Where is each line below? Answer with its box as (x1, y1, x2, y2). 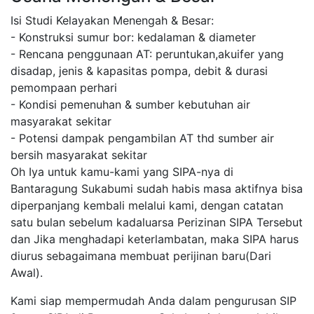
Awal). (11, 266, 43, 280)
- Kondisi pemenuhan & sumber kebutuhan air (11, 97, 250, 112)
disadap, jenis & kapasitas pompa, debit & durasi (11, 64, 268, 78)
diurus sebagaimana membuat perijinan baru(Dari (11, 249, 271, 264)
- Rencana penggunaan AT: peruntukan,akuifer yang (11, 47, 284, 62)
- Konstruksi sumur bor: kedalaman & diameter (11, 30, 256, 45)
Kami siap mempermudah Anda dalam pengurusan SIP (11, 294, 296, 308)
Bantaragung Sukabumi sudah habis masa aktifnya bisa (11, 182, 303, 196)
